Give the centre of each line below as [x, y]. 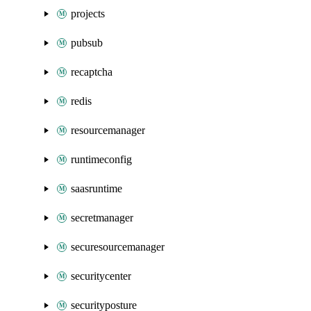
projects [88, 14]
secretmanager [102, 218]
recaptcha [92, 72]
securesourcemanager [118, 247]
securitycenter [101, 276]
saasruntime [96, 188]
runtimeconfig [101, 159]
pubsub [87, 43]
